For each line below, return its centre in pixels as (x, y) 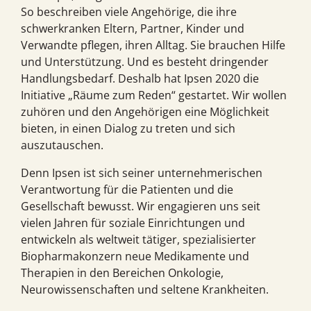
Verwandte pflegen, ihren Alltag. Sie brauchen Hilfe (153, 45)
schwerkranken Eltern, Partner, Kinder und (133, 29)
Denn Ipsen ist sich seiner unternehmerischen (142, 173)
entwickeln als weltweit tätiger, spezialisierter (138, 240)
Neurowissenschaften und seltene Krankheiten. (145, 290)
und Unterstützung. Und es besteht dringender (145, 62)
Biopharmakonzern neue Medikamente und (135, 257)
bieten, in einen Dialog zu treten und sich (128, 129)
